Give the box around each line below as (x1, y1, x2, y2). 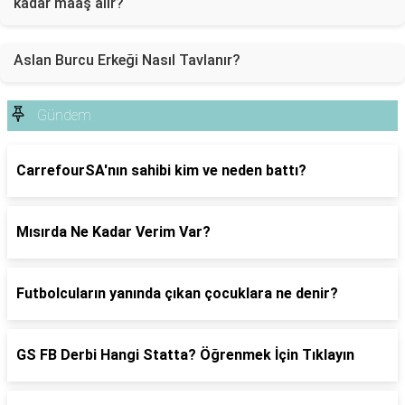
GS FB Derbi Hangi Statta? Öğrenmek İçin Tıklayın (16, 346, 354, 363)
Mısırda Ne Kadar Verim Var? (16, 223, 211, 240)
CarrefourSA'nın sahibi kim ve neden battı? (16, 162, 306, 179)
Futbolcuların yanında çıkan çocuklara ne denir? (16, 285, 338, 302)
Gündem (37, 107, 91, 124)
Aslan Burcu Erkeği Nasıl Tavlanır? (14, 52, 240, 69)
